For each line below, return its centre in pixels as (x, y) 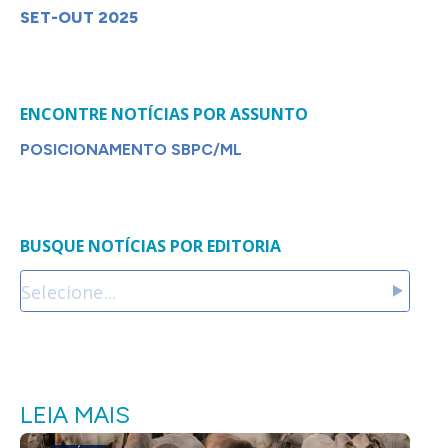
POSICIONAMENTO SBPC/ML (131, 150)
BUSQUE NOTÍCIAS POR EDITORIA (150, 246)
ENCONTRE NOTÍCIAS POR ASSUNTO (164, 114)
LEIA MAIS (75, 415)
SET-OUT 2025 (79, 18)
